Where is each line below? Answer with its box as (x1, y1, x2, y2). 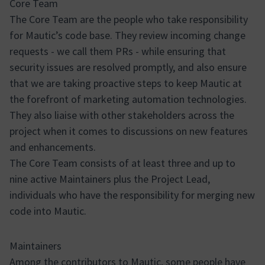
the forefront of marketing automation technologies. (9, 92, 247, 106)
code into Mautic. (9, 204, 86, 218)
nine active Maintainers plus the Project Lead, (9, 172, 210, 186)
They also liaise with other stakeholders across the (9, 108, 234, 122)
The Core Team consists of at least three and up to (9, 156, 235, 170)
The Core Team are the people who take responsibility (9, 12, 248, 26)
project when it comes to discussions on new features (9, 124, 248, 138)
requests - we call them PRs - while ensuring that (9, 44, 226, 58)
